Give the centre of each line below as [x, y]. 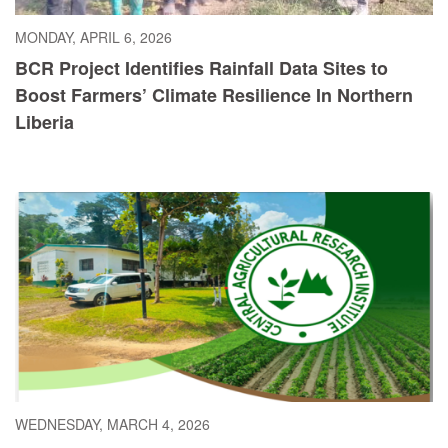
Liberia [44, 122]
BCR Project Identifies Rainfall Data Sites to [201, 68]
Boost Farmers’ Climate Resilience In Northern [214, 95]
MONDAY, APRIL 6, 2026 [93, 37]
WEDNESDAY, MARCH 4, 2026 [112, 423]
